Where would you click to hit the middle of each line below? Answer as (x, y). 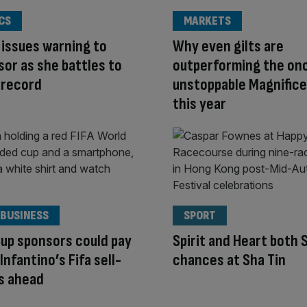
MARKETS (207, 21)
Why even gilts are (228, 46)
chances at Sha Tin (229, 260)
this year (199, 103)
